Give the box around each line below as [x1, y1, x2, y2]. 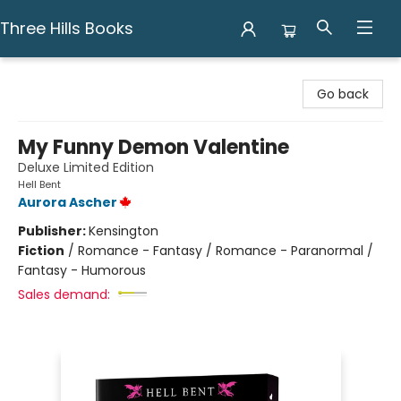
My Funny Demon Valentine [18, 133, 289, 161]
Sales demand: [18, 286, 110, 303]
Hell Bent [18, 177, 61, 192]
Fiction [18, 242, 64, 260]
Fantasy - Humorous [18, 261, 146, 279]
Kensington [89, 222, 158, 240]
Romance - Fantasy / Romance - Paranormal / [78, 242, 373, 260]
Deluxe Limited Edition [18, 158, 154, 176]
